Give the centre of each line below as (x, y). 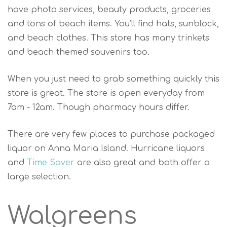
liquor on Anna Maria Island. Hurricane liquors (106, 148)
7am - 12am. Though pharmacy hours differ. (99, 107)
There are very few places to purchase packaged (111, 134)
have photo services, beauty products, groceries (109, 9)
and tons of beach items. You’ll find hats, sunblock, (113, 24)
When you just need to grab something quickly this (113, 79)
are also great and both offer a (142, 162)
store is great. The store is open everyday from (106, 93)
